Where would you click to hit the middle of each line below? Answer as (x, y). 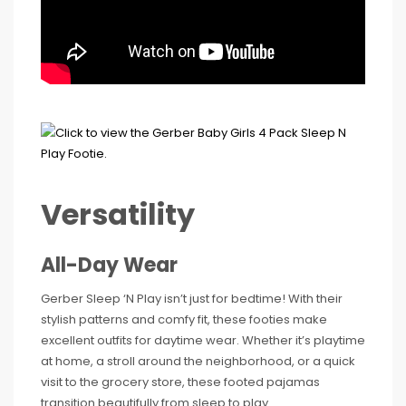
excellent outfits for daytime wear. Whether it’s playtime (203, 340)
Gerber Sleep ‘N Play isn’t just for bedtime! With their (192, 298)
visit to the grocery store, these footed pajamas (180, 382)
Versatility (118, 214)
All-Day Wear (109, 265)
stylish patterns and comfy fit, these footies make (184, 319)
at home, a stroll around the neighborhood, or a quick (198, 361)
